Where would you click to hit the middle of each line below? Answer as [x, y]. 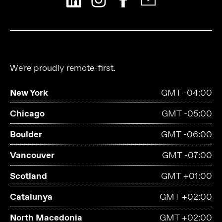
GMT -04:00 [187, 93]
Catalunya [31, 197]
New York [29, 93]
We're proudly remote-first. [63, 69]
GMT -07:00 [187, 156]
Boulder [26, 135]
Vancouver [32, 156]
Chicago [27, 114]
